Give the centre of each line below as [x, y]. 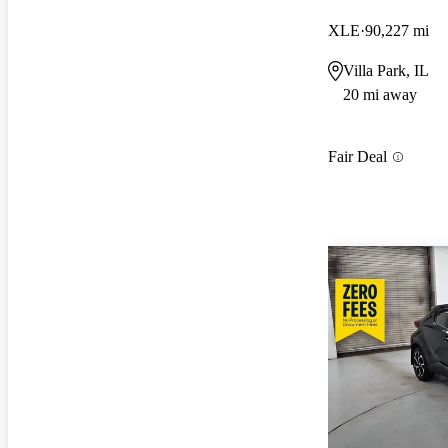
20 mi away [380, 94]
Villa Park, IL [386, 70]
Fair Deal [357, 157]
